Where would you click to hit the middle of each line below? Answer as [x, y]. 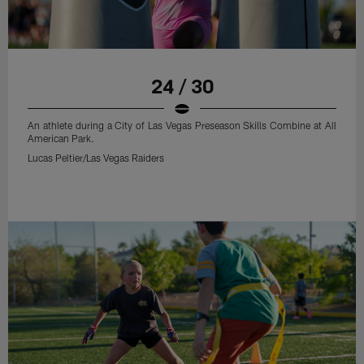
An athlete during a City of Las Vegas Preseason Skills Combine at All [182, 125]
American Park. [61, 138]
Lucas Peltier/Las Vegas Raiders [96, 157]
